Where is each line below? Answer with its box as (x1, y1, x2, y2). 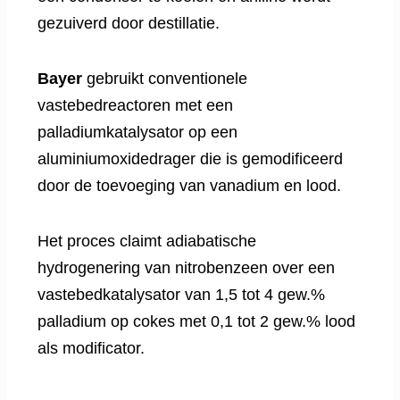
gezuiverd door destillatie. (37, 14, 220, 33)
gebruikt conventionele (82, 70, 247, 88)
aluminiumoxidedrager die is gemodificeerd (37, 150, 343, 169)
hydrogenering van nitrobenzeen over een (37, 259, 335, 278)
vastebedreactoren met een (37, 96, 233, 115)
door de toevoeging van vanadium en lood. (37, 177, 341, 196)
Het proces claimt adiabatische (37, 232, 256, 251)
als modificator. (37, 339, 145, 358)
